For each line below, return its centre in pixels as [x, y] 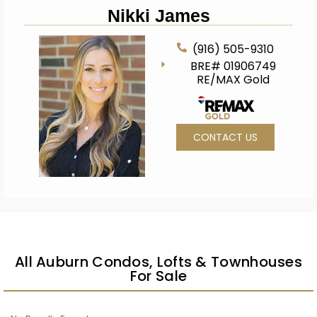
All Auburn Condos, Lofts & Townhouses [158, 262]
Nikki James [158, 16]
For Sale [158, 276]
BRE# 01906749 [234, 66]
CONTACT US [225, 137]
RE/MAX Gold [234, 80]
